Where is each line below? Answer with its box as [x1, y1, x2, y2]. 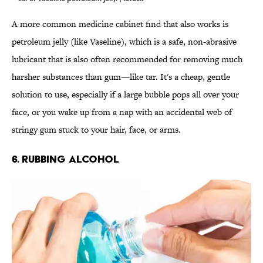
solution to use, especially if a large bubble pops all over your [12, 88, 239, 101]
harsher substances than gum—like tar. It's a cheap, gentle [12, 70, 230, 83]
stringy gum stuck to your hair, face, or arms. [12, 123, 181, 136]
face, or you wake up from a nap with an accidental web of [12, 106, 232, 119]
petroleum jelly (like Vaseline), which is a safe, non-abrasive [12, 35, 237, 48]
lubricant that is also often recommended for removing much [12, 53, 242, 66]
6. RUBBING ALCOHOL [12, 153, 119, 166]
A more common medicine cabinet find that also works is [12, 18, 228, 31]
